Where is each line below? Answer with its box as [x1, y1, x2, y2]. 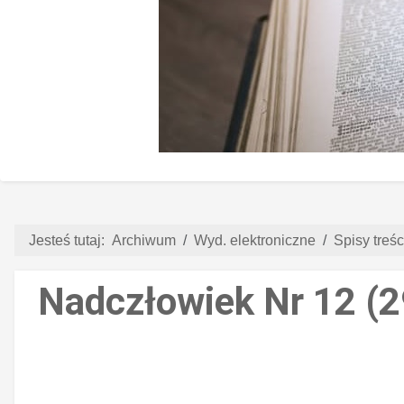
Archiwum [112, 232, 176, 248]
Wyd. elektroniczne [194, 232, 316, 248]
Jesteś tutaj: [29, 232, 112, 248]
